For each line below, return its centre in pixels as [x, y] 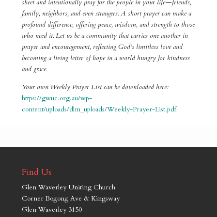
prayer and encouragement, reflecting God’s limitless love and [102, 46]
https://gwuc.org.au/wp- [57, 98]
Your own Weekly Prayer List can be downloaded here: [95, 87]
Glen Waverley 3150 [52, 209]
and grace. [34, 69]
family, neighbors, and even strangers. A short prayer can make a [106, 13]
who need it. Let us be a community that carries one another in [105, 35]
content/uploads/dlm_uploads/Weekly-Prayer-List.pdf [99, 109]
